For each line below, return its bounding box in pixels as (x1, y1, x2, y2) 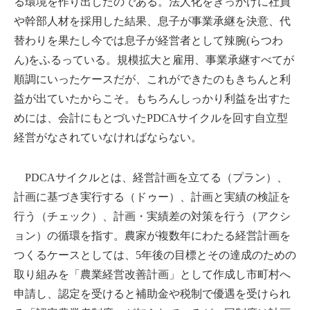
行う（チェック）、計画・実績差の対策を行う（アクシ (14, 210, 291, 222)
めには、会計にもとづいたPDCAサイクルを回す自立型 (14, 111, 288, 124)
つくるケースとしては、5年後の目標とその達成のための (14, 248, 296, 261)
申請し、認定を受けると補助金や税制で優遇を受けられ (14, 287, 291, 300)
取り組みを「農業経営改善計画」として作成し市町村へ (14, 268, 291, 280)
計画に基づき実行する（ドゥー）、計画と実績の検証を (14, 190, 291, 203)
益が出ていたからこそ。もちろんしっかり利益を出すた (14, 92, 291, 104)
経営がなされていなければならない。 (14, 131, 202, 143)
